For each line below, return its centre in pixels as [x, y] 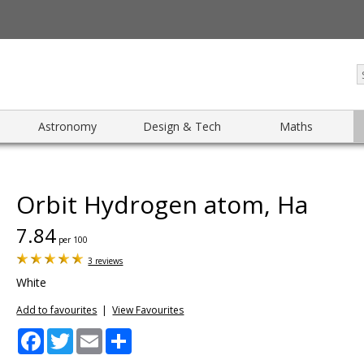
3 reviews [106, 261]
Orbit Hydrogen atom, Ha [162, 204]
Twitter [92, 334]
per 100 [72, 240]
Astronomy [67, 126]
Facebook [70, 334]
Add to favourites [57, 310]
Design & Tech [182, 126]
